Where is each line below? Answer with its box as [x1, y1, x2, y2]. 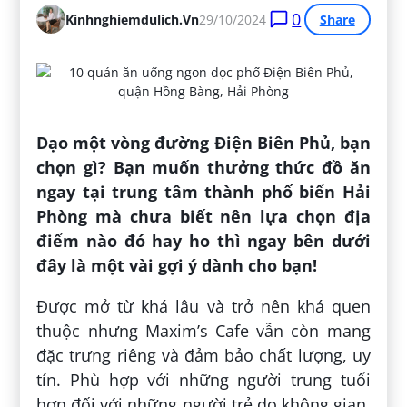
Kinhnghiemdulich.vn [65, 10, 200, 28]
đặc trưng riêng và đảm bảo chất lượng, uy [36, 343, 371, 366]
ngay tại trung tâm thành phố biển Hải [36, 180, 371, 203]
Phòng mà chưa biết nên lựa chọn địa [36, 204, 371, 227]
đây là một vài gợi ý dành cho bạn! [36, 253, 318, 276]
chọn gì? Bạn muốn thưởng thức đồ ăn [36, 155, 371, 178]
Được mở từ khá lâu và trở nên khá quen [36, 294, 371, 317]
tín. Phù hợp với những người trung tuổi [36, 368, 371, 391]
